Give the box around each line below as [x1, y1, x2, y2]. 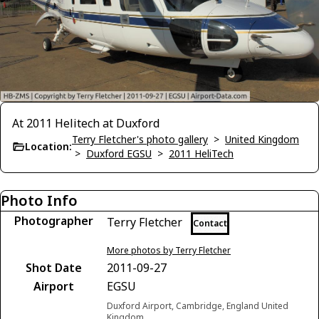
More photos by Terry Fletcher [107, 244, 231, 256]
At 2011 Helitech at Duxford [12, 115, 159, 131]
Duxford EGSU [86, 146, 152, 160]
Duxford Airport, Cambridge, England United [107, 299, 288, 312]
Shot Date [25, 259, 82, 276]
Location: [25, 139, 72, 153]
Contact [193, 216, 227, 229]
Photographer [14, 212, 93, 229]
